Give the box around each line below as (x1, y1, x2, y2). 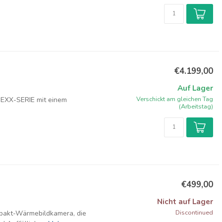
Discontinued (175, 208, 213, 217)
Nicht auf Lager (157, 196, 213, 207)
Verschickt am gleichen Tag (136, 95, 213, 103)
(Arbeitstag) (179, 102, 213, 111)
